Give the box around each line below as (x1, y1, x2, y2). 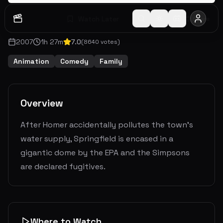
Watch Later (78, 14, 119, 23)
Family (100, 57, 122, 66)
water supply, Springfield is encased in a (20, 133, 173, 144)
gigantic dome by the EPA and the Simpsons (20, 147, 190, 158)
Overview (20, 97, 63, 110)
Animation (13, 57, 49, 66)
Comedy (60, 57, 89, 66)
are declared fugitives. (20, 161, 106, 172)
